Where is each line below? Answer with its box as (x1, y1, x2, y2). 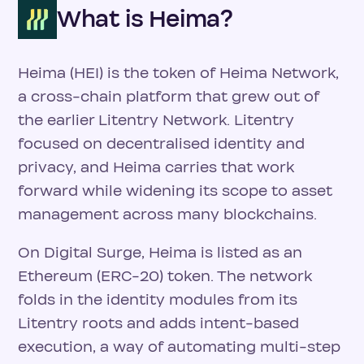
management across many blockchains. (18, 206, 317, 223)
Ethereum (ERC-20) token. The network (18, 267, 312, 285)
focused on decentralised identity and (18, 135, 305, 153)
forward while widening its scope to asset (18, 182, 332, 200)
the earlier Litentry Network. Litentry (18, 111, 294, 129)
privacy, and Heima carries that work (18, 158, 294, 176)
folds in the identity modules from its (18, 291, 297, 309)
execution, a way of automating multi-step (18, 338, 340, 356)
